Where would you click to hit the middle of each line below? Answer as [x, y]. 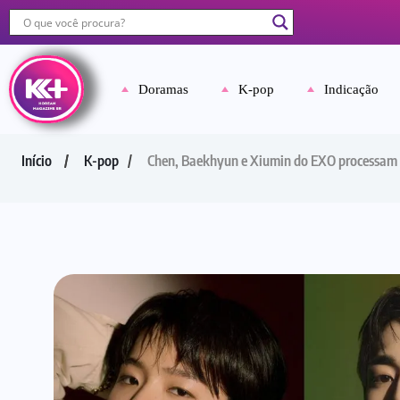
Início [37, 161]
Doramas [164, 89]
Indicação [352, 89]
